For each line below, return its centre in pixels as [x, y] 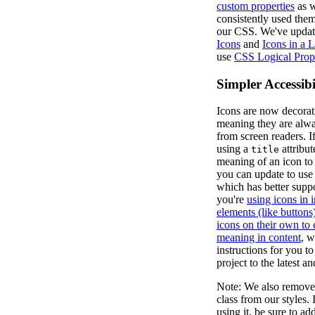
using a [234, 149]
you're [232, 200]
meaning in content [259, 238]
